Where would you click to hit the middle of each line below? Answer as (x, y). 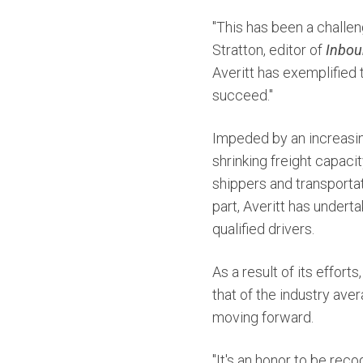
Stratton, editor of (269, 49)
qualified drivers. (263, 228)
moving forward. (263, 317)
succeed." (244, 95)
